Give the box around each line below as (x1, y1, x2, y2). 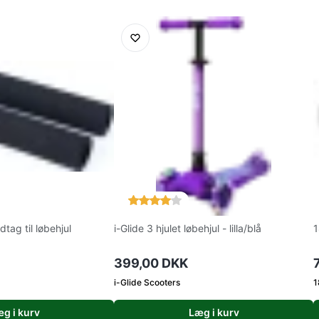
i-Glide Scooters (114, 277, 180, 288)
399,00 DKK (114, 256, 188, 271)
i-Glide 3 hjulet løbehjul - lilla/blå (114, 222, 261, 234)
